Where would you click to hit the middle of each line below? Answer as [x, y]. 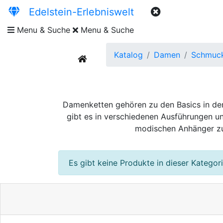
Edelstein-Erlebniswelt [77, 12]
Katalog [128, 55]
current [100, 58]
